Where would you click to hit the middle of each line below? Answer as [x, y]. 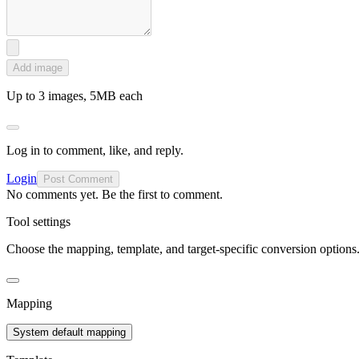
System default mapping [69, 332]
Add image [38, 67]
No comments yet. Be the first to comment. [115, 194]
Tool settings [38, 221]
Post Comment [78, 179]
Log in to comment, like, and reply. [95, 150]
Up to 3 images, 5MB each [75, 95]
